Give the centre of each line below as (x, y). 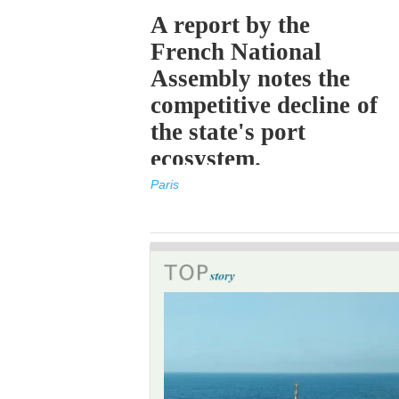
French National (236, 52)
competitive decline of (264, 105)
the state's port (228, 132)
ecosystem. (206, 159)
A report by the (231, 25)
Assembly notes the (251, 78)
